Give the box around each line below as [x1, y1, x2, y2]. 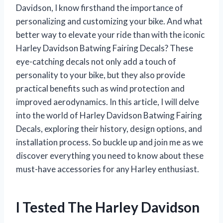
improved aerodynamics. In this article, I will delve [16, 96, 199, 107]
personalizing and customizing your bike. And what [16, 15, 203, 26]
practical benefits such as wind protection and [16, 83, 185, 94]
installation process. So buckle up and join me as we [16, 136, 203, 147]
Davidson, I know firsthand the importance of [16, 2, 183, 13]
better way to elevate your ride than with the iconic [16, 29, 205, 40]
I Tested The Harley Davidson [16, 198, 200, 216]
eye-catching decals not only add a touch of [16, 56, 176, 67]
